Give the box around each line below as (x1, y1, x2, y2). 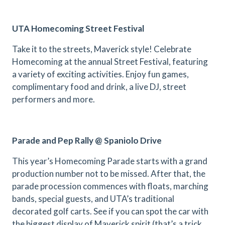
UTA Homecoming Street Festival (12, 23, 144, 34)
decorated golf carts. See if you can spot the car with (12, 206, 208, 216)
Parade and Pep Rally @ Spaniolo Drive (12, 135, 162, 146)
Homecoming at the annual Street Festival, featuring (12, 56, 208, 67)
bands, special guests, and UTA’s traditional (12, 193, 174, 204)
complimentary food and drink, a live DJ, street (12, 81, 186, 92)
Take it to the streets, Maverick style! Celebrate (12, 44, 191, 54)
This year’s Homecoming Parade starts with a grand (12, 156, 207, 166)
